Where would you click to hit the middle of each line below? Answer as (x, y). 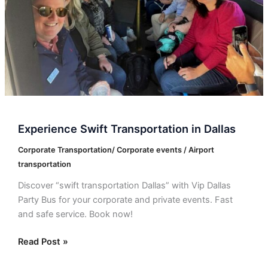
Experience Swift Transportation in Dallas (127, 129)
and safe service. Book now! (75, 214)
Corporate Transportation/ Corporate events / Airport (116, 150)
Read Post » (43, 241)
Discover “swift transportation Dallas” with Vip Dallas (124, 185)
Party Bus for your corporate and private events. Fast (125, 200)
